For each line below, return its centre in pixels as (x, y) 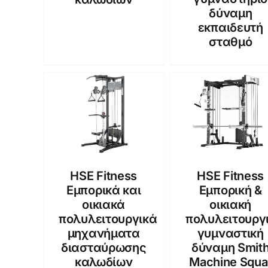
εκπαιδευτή (230, 27)
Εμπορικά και (104, 190)
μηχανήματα (103, 233)
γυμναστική (230, 233)
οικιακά (104, 204)
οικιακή (231, 204)
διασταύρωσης (104, 247)
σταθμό (231, 42)
